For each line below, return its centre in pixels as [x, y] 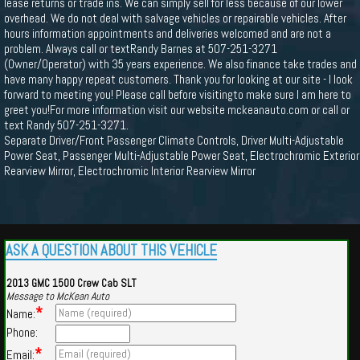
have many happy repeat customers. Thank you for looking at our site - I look [178, 79]
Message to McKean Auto [58, 296]
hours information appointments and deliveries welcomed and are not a [168, 33]
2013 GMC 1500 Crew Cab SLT [71, 283]
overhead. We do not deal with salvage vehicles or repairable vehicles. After [175, 18]
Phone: [22, 332]
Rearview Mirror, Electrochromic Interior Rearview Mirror [130, 171]
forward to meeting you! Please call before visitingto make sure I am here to [178, 94]
